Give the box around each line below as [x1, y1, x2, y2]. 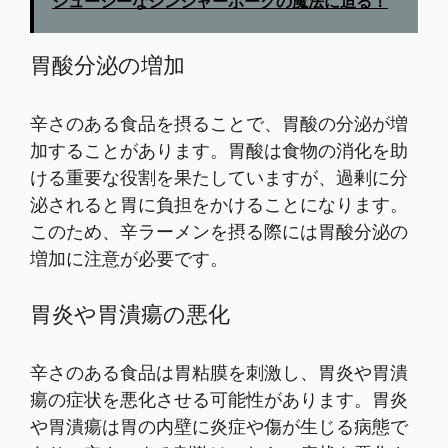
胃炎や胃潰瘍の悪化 [30, 300, 230, 330]
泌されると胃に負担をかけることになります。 [30, 193, 408, 217]
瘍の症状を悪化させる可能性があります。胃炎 [30, 388, 408, 412]
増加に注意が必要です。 [30, 247, 228, 271]
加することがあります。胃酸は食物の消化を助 [30, 139, 408, 163]
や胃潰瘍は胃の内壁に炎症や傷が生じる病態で [30, 415, 408, 439]
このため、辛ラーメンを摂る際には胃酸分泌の [30, 220, 408, 244]
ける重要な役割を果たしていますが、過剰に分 [30, 166, 408, 190]
